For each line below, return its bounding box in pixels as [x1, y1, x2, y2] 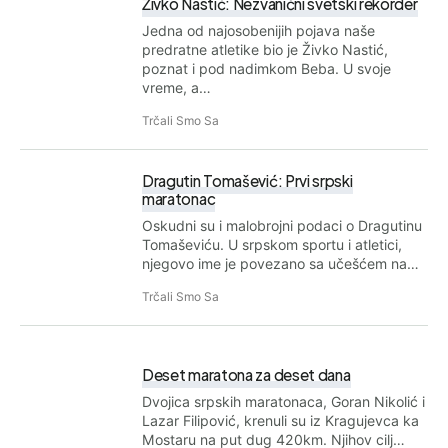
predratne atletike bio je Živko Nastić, [142, 40, 388, 58]
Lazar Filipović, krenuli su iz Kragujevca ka [142, 411, 419, 429]
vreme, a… [142, 78, 211, 96]
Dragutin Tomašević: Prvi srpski [142, 170, 353, 190]
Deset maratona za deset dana [142, 364, 351, 384]
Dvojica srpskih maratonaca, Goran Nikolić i [142, 392, 425, 410]
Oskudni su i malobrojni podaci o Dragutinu [142, 216, 422, 234]
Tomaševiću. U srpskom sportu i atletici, [142, 235, 402, 253]
